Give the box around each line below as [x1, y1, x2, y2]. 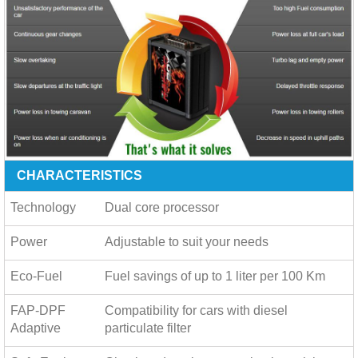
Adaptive [10, 321, 61, 335]
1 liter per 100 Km [225, 269, 325, 283]
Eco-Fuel [10, 269, 62, 283]
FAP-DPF [10, 304, 66, 317]
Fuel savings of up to [105, 269, 225, 283]
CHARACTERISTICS [17, 169, 142, 182]
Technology [10, 201, 76, 214]
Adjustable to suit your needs [105, 235, 268, 249]
